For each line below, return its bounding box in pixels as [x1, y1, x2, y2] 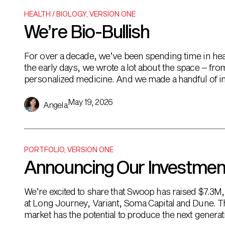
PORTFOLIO [24, 145, 64, 154]
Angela [43, 100, 68, 109]
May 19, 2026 [67, 97, 113, 106]
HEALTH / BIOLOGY [24, 10, 86, 18]
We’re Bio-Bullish [24, 21, 149, 42]
